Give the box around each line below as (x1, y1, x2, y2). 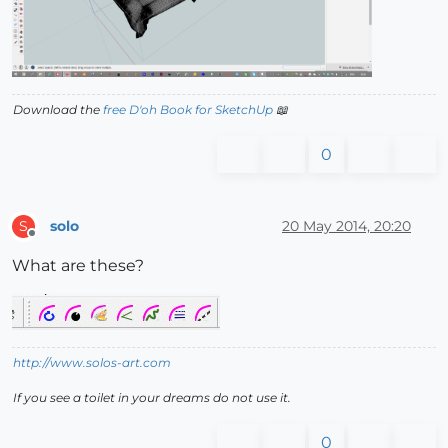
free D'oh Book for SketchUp (103, 102, 273, 118)
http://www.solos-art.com (13, 355, 171, 371)
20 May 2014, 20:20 (282, 216, 411, 235)
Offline (31, 234, 70, 250)
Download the (13, 102, 103, 118)
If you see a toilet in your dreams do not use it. (13, 390, 291, 406)
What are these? (12, 256, 144, 276)
